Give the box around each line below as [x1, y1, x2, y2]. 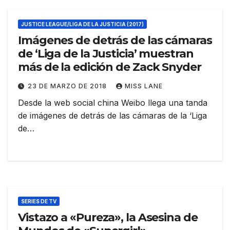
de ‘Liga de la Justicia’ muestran [18, 47, 194, 61]
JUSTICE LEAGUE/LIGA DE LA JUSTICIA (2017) [21, 21, 144, 28]
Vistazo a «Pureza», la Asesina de [18, 210, 198, 225]
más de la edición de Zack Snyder [18, 60, 201, 74]
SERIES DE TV [21, 198, 56, 205]
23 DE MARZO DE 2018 [28, 82, 109, 90]
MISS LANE [125, 82, 163, 90]
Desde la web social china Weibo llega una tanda [18, 98, 207, 108]
